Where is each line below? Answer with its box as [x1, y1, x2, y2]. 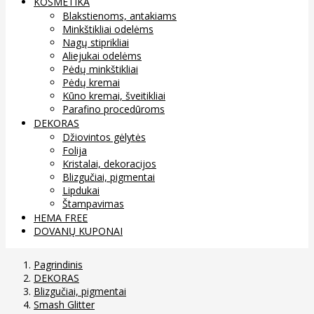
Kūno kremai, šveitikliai [62, 88, 165, 102]
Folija [62, 143, 87, 157]
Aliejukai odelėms [62, 48, 142, 62]
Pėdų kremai [62, 75, 120, 89]
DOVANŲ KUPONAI [34, 224, 123, 238]
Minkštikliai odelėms [62, 22, 153, 36]
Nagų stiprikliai [62, 35, 129, 49]
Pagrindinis [34, 257, 83, 271]
